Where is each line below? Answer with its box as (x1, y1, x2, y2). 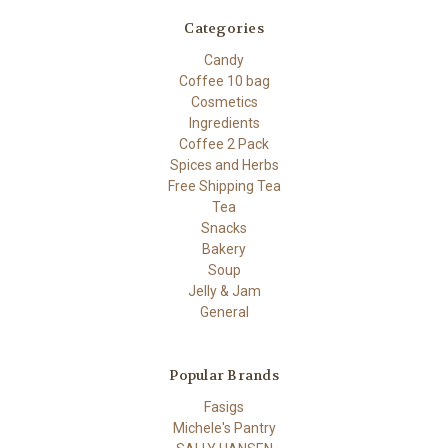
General (199, 303, 249, 320)
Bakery (202, 240, 246, 257)
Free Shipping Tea (167, 177, 281, 194)
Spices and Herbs (169, 156, 279, 173)
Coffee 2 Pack (179, 135, 269, 152)
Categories (184, 18, 264, 37)
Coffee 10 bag (178, 72, 270, 89)
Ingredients (188, 114, 260, 131)
